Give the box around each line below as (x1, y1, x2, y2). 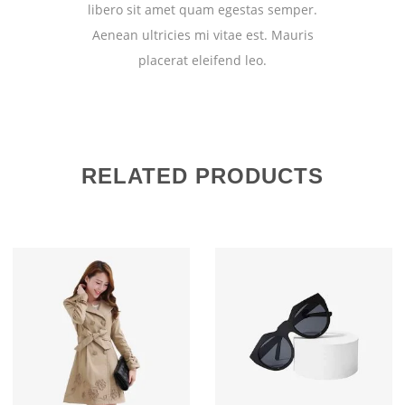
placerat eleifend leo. (138, 51, 267, 69)
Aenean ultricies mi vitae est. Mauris (91, 25, 314, 43)
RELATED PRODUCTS (81, 163, 324, 188)
